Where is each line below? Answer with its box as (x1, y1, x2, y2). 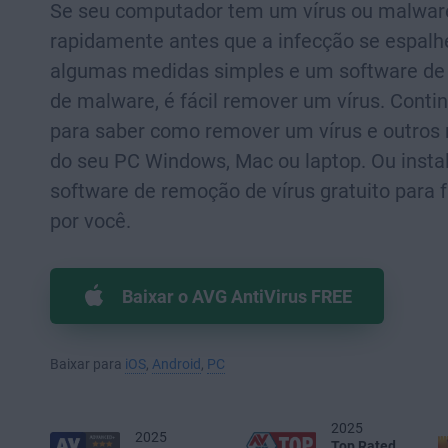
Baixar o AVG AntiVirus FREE (122, 285, 352, 307)
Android (152, 356, 201, 372)
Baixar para (50, 356, 125, 372)
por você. (50, 209, 131, 233)
